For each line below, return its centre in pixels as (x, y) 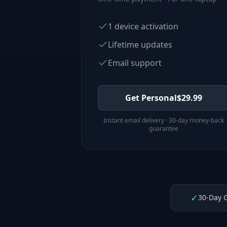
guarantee (163, 128)
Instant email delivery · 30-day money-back (163, 120)
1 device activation (143, 26)
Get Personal (151, 98)
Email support (135, 63)
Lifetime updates (140, 45)
